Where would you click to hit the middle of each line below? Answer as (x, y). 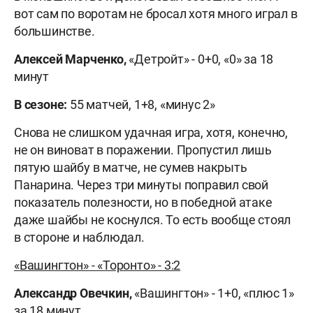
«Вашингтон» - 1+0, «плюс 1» (213, 293)
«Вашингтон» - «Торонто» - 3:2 (97, 265)
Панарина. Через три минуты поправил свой (141, 185)
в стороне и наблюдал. (79, 238)
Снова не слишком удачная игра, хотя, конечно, (151, 133)
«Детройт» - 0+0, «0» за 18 (200, 59)
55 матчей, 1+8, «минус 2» (143, 105)
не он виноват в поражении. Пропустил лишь (143, 150)
